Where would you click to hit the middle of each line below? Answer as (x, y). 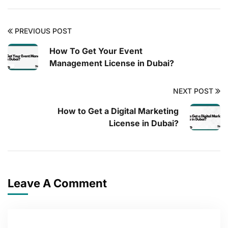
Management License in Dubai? (112, 63)
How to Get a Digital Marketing (118, 111)
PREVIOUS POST (43, 31)
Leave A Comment (59, 183)
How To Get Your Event (96, 51)
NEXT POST (193, 91)
